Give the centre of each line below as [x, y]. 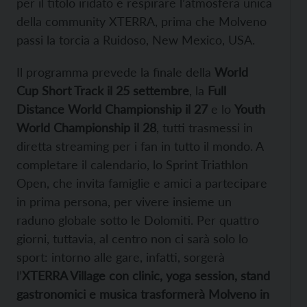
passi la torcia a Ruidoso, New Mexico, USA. [136, 40]
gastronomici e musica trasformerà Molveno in [143, 294]
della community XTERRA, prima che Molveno [142, 22]
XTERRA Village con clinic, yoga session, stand [146, 276]
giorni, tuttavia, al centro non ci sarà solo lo [132, 239]
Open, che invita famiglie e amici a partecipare [142, 183]
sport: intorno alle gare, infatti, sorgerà [121, 257]
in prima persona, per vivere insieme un [124, 202]
